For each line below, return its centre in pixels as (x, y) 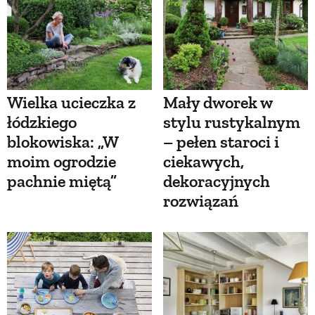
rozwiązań (201, 201)
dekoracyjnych (217, 181)
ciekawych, (204, 162)
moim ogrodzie (62, 162)
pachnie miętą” (62, 181)
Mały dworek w (218, 103)
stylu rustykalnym (232, 122)
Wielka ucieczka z (71, 103)
